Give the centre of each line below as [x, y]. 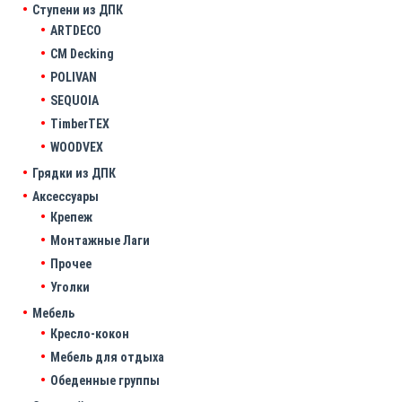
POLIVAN [74, 78]
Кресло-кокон [90, 334]
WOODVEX [77, 148]
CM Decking [82, 54]
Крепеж [71, 218]
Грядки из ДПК [74, 174]
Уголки [70, 288]
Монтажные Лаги [100, 241]
